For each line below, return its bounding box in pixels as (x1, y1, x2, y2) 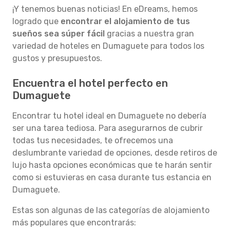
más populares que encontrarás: (12, 218, 136, 227)
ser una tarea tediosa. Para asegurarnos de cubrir (12, 123, 203, 133)
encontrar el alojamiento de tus (61, 16, 190, 26)
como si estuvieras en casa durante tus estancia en (12, 172, 212, 182)
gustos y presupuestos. (12, 53, 102, 63)
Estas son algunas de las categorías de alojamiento (12, 205, 209, 215)
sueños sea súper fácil (12, 29, 105, 39)
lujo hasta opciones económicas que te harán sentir (12, 160, 212, 170)
